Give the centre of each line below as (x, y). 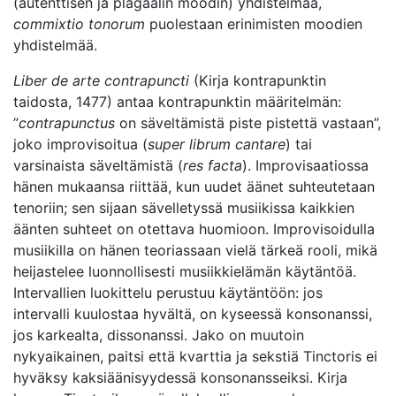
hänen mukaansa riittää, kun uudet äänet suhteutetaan (194, 187)
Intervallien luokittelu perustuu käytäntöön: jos (168, 293)
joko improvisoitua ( (80, 145)
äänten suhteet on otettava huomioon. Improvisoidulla (194, 229)
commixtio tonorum (79, 24)
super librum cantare (217, 145)
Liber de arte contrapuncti (101, 81)
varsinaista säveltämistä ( (98, 166)
